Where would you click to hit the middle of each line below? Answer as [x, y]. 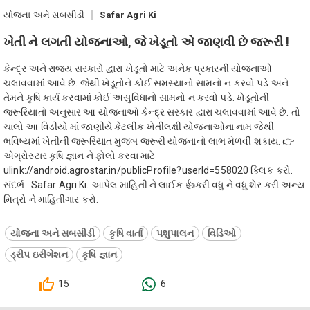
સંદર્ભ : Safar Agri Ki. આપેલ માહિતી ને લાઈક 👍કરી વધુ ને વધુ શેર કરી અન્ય [154, 184]
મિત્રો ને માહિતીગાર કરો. [51, 199]
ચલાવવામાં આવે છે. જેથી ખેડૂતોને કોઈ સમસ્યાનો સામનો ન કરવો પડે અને [146, 83]
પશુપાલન [175, 233]
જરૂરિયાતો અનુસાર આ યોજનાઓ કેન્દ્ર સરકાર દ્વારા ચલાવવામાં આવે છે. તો [152, 112]
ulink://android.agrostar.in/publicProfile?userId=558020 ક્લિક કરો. [148, 170]
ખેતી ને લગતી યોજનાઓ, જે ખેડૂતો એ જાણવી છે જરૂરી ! [147, 42]
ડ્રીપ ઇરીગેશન [39, 254]
